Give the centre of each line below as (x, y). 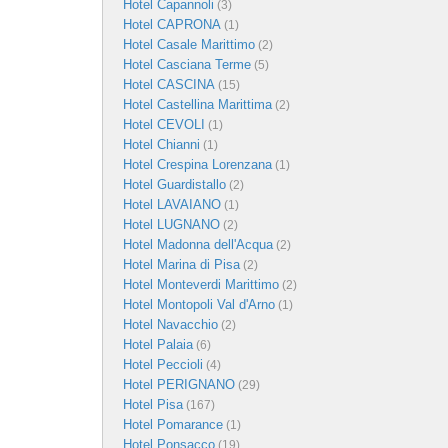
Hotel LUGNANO (171, 224)
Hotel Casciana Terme (187, 64)
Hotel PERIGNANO (179, 384)
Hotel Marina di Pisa (181, 264)
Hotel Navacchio (170, 324)
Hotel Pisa (153, 404)
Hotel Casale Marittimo (189, 44)
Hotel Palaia (158, 344)
